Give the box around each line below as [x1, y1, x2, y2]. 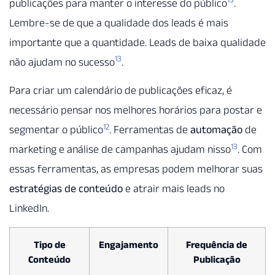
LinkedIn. [9, 202, 49, 215]
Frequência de [186, 238, 247, 250]
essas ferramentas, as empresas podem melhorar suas [9, 163, 263, 176]
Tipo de [33, 238, 66, 250]
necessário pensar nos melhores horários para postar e [9, 104, 262, 117]
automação [190, 123, 242, 136]
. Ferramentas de [109, 123, 190, 136]
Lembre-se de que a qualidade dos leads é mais [9, 17, 228, 29]
